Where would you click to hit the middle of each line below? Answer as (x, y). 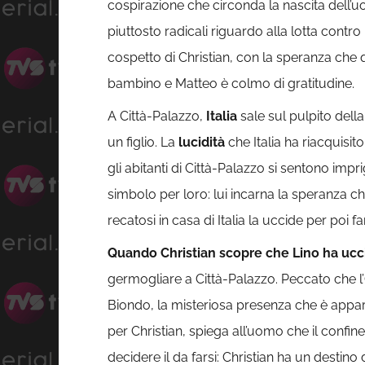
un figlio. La (143, 143)
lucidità (202, 143)
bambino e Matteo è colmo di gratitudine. (231, 84)
